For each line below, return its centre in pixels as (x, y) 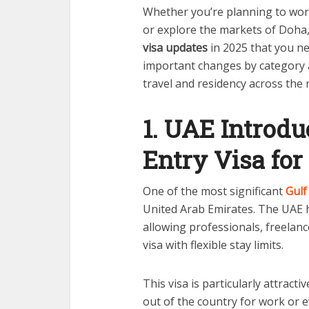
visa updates (175, 47)
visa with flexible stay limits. (213, 245)
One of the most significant (214, 191)
